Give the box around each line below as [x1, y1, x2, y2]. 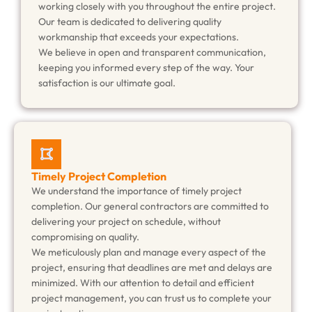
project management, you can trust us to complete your [31, 292, 272, 305]
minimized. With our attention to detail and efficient [31, 276, 254, 290]
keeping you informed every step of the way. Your [38, 61, 254, 75]
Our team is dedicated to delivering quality [38, 15, 221, 29]
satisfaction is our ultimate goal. [38, 77, 175, 90]
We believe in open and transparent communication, [38, 46, 266, 59]
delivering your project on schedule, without [31, 215, 221, 228]
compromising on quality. [31, 231, 139, 244]
